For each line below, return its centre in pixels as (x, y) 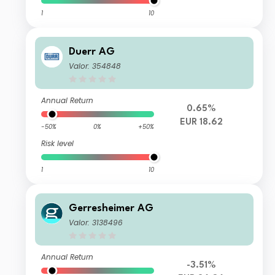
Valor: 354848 (95, 66)
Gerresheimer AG (111, 209)
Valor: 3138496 (96, 223)
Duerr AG (92, 52)
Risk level (58, 144)
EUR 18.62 (201, 123)
